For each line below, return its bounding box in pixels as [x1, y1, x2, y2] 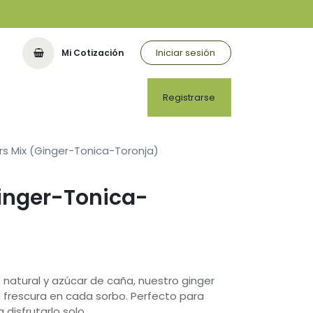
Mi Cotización [61, 46, 125, 59]
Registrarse [163, 90, 216, 104]
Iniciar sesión [156, 46, 216, 60]
